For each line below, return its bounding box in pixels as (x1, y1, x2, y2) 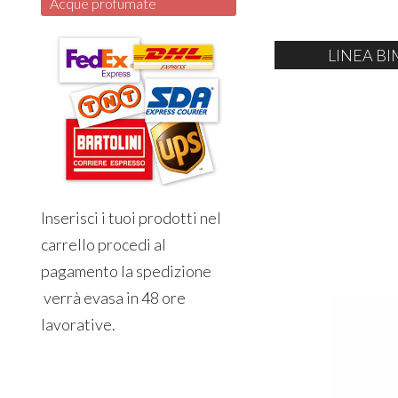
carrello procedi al (41, 234, 167, 254)
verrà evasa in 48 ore (41, 287, 187, 307)
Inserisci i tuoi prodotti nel (41, 207, 222, 227)
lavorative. (41, 314, 116, 334)
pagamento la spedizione (41, 260, 212, 281)
